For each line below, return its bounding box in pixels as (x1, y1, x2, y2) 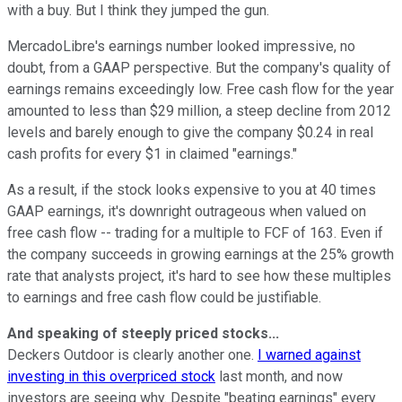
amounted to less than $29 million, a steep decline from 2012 (7, 101, 391, 119)
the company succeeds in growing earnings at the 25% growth (7, 245, 394, 263)
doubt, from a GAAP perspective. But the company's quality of (7, 58, 391, 76)
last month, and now (215, 367, 343, 385)
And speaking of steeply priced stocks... (7, 324, 279, 342)
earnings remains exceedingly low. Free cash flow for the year (7, 80, 394, 98)
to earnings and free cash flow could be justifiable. (7, 288, 321, 306)
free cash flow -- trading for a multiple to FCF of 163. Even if (7, 223, 383, 241)
